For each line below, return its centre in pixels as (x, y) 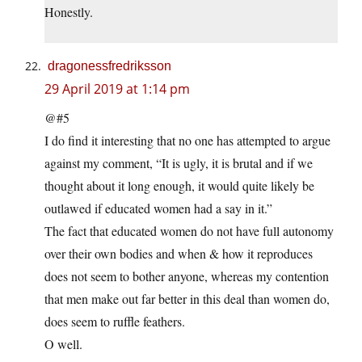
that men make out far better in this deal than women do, (187, 299)
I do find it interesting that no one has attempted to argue (187, 141)
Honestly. (69, 12)
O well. (63, 344)
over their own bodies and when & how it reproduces (179, 254)
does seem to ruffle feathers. (115, 322)
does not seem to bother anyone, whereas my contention (187, 276)
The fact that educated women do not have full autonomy (189, 231)
